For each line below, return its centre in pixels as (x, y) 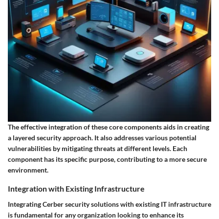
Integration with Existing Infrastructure (76, 189)
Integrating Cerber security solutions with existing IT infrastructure (109, 204)
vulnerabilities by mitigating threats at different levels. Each (98, 149)
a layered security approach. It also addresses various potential (102, 138)
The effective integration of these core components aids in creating (109, 127)
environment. (28, 170)
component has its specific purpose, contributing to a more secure (107, 159)
